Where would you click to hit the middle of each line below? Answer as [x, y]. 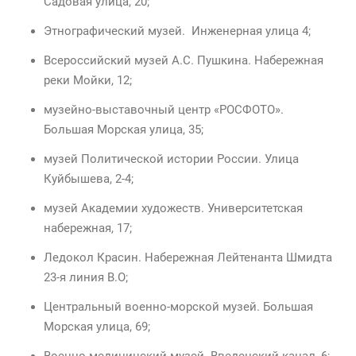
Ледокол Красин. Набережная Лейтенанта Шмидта [188, 258]
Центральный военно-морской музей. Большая [178, 307]
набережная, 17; [88, 228]
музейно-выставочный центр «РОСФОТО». [164, 110]
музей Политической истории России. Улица [171, 159]
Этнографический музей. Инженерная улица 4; [177, 31]
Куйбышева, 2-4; [89, 179]
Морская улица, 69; [97, 327]
